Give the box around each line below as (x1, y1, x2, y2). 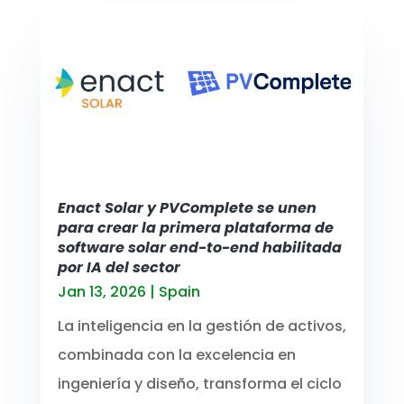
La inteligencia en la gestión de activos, (57, 315, 346, 336)
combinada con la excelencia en (57, 344, 296, 365)
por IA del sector (57, 256, 180, 278)
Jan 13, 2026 (57, 280, 146, 302)
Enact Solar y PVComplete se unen (57, 197, 317, 218)
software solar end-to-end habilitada (57, 236, 342, 258)
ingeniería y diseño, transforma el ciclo (57, 372, 342, 394)
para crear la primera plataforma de (57, 216, 334, 238)
